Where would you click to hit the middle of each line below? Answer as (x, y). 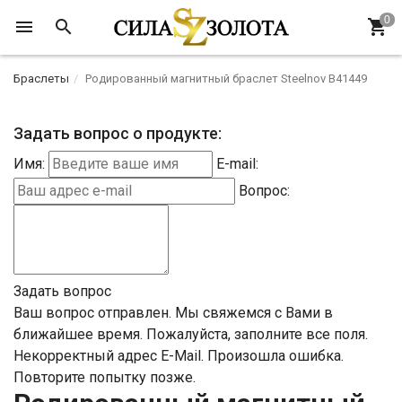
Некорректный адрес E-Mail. (109, 355)
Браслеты (41, 78)
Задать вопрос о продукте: (118, 133)
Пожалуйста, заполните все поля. (257, 334)
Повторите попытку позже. (105, 377)
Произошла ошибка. (275, 355)
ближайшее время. (78, 334)
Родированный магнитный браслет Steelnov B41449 (226, 78)
